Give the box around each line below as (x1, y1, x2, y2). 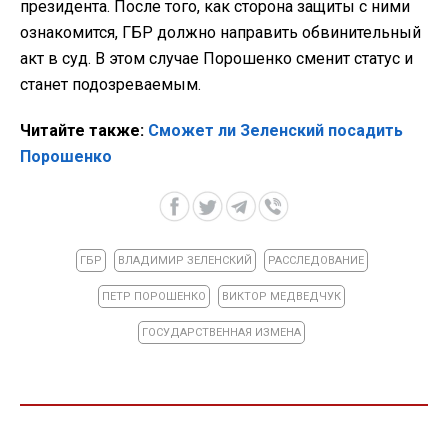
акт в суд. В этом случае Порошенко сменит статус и (20, 49, 413, 69)
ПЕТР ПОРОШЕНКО (102, 290, 206, 304)
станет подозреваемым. (20, 75, 201, 95)
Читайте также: (20, 121, 148, 141)
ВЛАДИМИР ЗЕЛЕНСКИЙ (117, 254, 252, 268)
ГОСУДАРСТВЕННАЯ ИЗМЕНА (142, 326, 301, 340)
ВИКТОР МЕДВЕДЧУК (222, 290, 341, 304)
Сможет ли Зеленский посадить (148, 121, 403, 141)
